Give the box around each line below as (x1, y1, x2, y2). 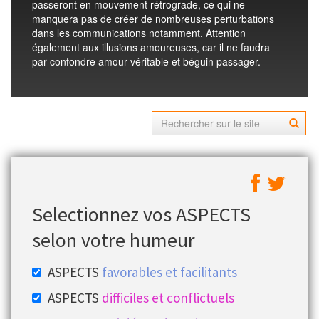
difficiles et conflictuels (102, 289, 234, 306)
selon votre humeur (32, 227, 195, 253)
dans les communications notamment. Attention (32, 26, 246, 40)
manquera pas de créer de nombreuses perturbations (32, 11, 274, 26)
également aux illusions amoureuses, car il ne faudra (32, 40, 270, 54)
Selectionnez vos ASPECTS (32, 202, 251, 227)
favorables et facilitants (102, 263, 237, 281)
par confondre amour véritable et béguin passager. (32, 54, 261, 68)
